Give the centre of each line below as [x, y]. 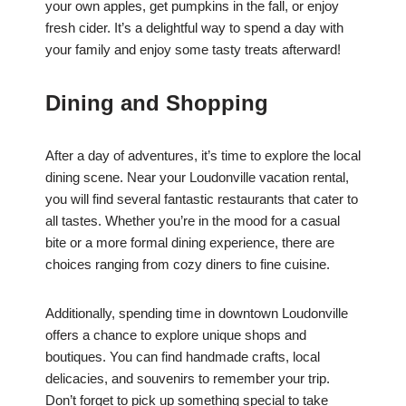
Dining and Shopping [157, 103]
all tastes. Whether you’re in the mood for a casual [193, 221]
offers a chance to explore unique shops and [176, 335]
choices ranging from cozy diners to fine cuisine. [188, 265]
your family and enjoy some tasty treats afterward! [193, 50]
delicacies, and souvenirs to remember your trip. [188, 379]
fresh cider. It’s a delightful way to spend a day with [194, 28]
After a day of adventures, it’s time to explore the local [203, 156]
